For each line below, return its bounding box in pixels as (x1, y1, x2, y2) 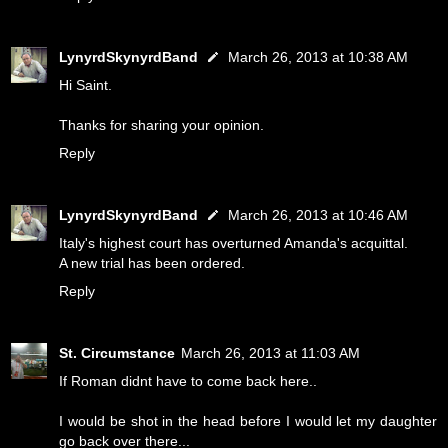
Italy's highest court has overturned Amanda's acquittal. (59, 235, 408, 252)
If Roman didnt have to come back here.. (59, 373, 317, 390)
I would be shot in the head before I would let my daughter (59, 413, 437, 430)
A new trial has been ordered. (59, 255, 245, 272)
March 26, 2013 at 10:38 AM (228, 49, 408, 66)
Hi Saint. (59, 77, 112, 94)
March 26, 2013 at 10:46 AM (228, 207, 408, 224)
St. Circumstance (59, 345, 175, 362)
